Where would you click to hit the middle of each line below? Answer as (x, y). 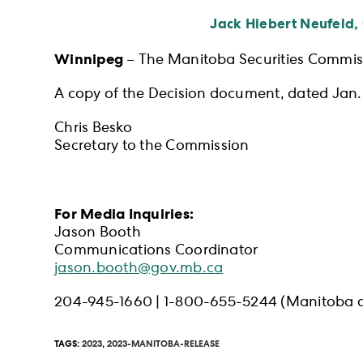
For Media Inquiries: (126, 215)
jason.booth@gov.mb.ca (139, 269)
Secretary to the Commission (152, 147)
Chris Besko (93, 129)
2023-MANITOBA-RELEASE (164, 344)
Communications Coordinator (156, 252)
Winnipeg (89, 60)
